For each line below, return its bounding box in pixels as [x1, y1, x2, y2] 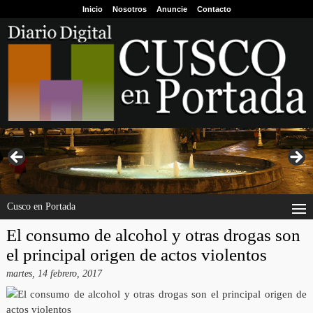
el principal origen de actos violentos [6, 245, 267, 265]
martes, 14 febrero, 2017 [6, 268, 102, 279]
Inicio [82, 5, 103, 13]
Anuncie [156, 5, 187, 13]
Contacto [196, 5, 231, 13]
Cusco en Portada [7, 201, 75, 212]
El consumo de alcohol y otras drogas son [6, 226, 300, 245]
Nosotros [112, 5, 147, 13]
